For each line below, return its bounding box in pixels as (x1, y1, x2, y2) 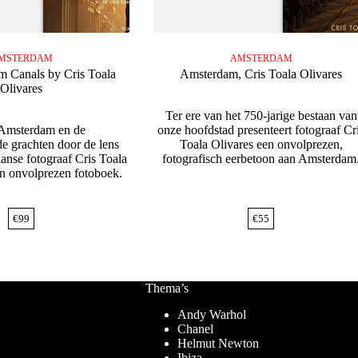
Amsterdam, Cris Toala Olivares (180, 67, 343, 82)
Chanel (177, 322, 213, 336)
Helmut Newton (177, 336, 259, 351)
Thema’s (145, 281, 189, 296)
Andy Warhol (177, 308, 246, 322)
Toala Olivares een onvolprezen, (179, 137, 343, 152)
